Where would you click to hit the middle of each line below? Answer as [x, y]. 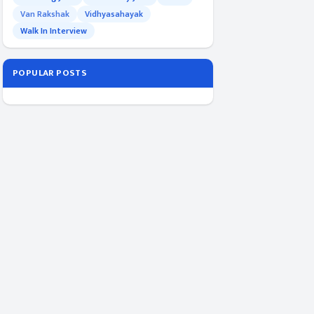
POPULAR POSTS [50, 73]
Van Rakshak [45, 14]
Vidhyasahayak [114, 14]
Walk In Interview [54, 31]
